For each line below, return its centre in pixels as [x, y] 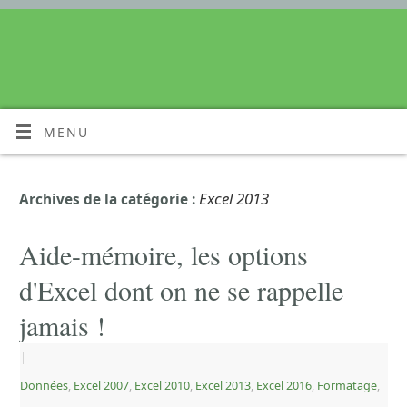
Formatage [347, 386]
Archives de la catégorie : [109, 199]
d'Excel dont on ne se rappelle [181, 290]
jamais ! [62, 325]
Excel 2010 [162, 386]
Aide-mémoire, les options [164, 254]
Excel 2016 [284, 386]
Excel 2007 [101, 386]
